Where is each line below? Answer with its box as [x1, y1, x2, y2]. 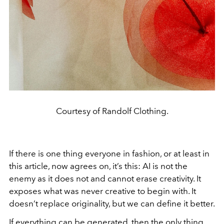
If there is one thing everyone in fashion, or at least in [9, 148, 209, 158]
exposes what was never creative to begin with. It [9, 185, 196, 196]
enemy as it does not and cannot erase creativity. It [9, 173, 201, 183]
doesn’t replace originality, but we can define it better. [9, 198, 215, 208]
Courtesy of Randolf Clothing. [55, 105, 168, 116]
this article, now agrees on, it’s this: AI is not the [9, 160, 187, 171]
